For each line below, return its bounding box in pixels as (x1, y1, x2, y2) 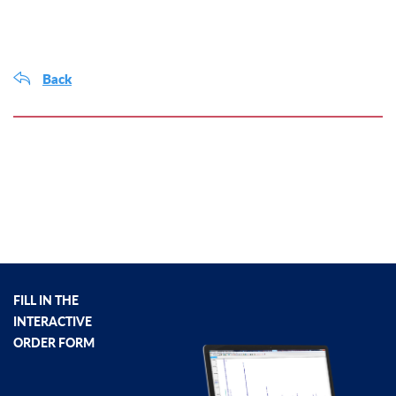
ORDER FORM (13, 335, 95, 351)
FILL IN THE (13, 293, 79, 308)
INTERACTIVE (13, 314, 92, 330)
